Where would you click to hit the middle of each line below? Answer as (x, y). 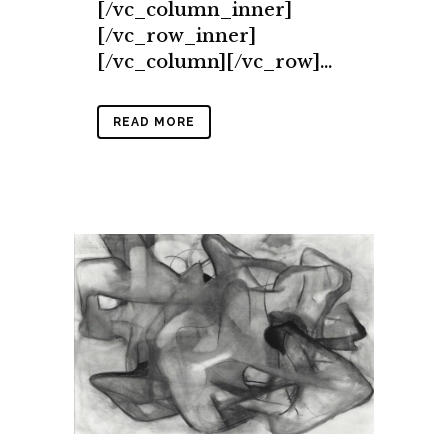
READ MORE (154, 121)
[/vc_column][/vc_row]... (214, 61)
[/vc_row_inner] (176, 35)
